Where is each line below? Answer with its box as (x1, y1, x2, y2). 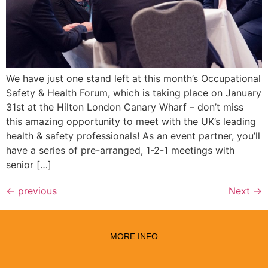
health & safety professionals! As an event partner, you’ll (6, 129, 260, 142)
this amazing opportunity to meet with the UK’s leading (6, 115, 256, 127)
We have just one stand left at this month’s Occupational (6, 72, 261, 84)
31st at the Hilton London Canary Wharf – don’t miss (6, 100, 243, 113)
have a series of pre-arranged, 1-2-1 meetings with (6, 144, 234, 156)
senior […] (6, 158, 51, 170)
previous (15, 184, 57, 197)
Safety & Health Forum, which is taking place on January (6, 86, 261, 99)
